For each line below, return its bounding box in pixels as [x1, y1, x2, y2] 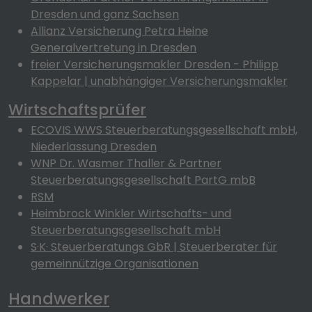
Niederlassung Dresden [31, 139, 157, 155]
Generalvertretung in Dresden [31, 40, 196, 56]
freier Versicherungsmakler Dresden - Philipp [31, 56, 279, 72]
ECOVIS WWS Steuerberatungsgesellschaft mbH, [31, 122, 297, 138]
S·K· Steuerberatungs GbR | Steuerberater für [31, 239, 277, 255]
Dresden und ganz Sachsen [31, 6, 179, 22]
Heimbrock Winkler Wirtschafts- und [31, 205, 231, 221]
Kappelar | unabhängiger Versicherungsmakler [31, 73, 288, 89]
